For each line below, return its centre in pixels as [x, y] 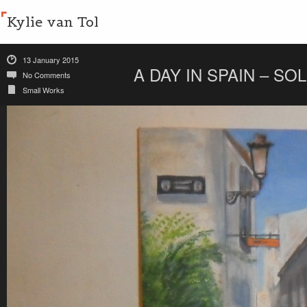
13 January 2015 [51, 60]
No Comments [47, 75]
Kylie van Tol [53, 22]
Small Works [44, 90]
